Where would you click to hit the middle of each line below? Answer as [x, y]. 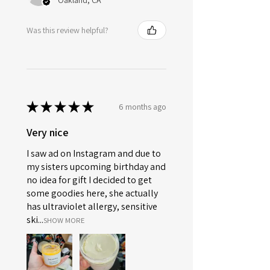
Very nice [48, 133]
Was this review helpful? [67, 30]
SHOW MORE [64, 221]
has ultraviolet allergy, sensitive [92, 207]
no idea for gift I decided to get [89, 180]
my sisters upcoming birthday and [96, 167]
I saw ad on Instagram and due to [94, 154]
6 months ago [143, 106]
